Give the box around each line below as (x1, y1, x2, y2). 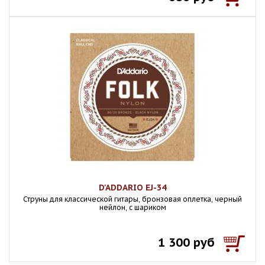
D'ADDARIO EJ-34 (99, 182, 166, 193)
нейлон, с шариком (99, 203, 166, 212)
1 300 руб (158, 235, 215, 250)
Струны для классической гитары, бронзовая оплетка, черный (23, 195, 242, 203)
